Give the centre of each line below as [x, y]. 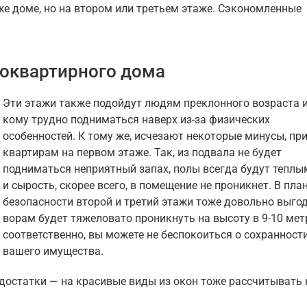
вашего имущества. [53, 251]
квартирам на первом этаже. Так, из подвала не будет [142, 153]
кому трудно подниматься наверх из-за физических [136, 120]
